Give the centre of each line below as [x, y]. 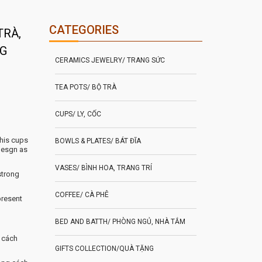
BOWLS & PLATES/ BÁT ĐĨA [98, 141]
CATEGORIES [84, 30]
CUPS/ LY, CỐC [78, 114]
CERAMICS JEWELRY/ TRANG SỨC [110, 61]
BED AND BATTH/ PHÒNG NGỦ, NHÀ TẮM [120, 222]
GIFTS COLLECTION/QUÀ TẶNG [104, 249]
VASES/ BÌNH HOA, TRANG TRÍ [103, 168]
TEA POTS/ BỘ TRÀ [85, 87]
